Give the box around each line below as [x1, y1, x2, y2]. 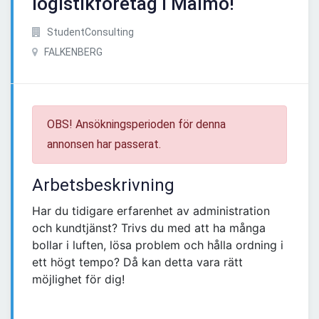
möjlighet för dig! [32, 272, 125, 287]
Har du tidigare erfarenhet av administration [32, 204, 270, 219]
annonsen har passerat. [47, 137, 161, 152]
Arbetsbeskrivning [32, 175, 174, 196]
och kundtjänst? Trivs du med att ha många [32, 221, 266, 236]
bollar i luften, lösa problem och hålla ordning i [32, 238, 283, 253]
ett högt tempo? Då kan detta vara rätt [32, 255, 243, 270]
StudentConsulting [45, 26, 134, 38]
